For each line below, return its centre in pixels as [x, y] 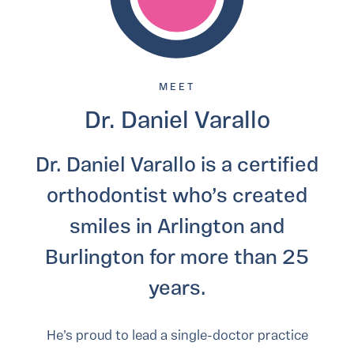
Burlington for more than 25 [177, 259]
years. [177, 290]
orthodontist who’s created [177, 198]
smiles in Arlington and [177, 228]
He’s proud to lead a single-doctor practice [177, 337]
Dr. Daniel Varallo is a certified [177, 167]
